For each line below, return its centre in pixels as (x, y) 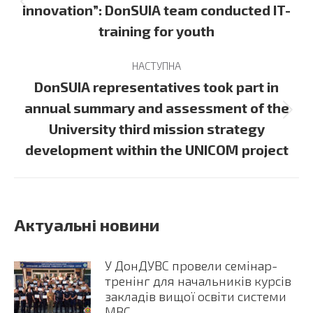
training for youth (156, 31)
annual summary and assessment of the (156, 108)
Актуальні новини (87, 225)
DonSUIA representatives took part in (156, 87)
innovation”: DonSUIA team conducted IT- (156, 10)
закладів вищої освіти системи (196, 297)
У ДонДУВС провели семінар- (191, 266)
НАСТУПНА (156, 66)
